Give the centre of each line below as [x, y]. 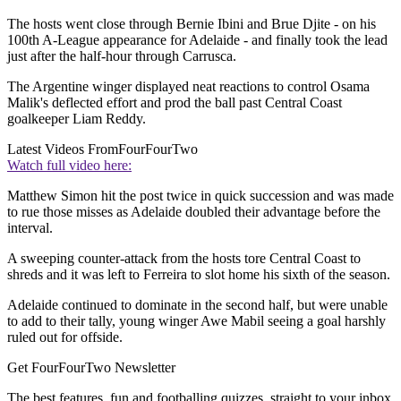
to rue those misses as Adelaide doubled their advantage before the [194, 212]
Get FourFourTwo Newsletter [91, 368]
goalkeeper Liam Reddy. [77, 119]
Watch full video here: [69, 166]
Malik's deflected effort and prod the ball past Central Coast [175, 103]
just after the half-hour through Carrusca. [122, 56]
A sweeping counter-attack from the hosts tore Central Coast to [184, 259]
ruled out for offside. [65, 337]
